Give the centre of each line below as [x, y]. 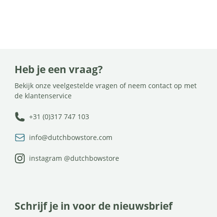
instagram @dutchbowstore [74, 158]
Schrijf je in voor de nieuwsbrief [93, 206]
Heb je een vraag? [59, 69]
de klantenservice [43, 95]
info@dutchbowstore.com [71, 137]
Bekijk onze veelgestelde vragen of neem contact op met [106, 85]
